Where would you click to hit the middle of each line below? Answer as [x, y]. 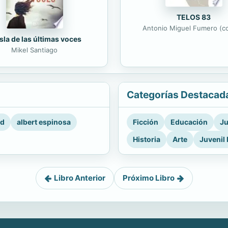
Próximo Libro [148, 178]
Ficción [146, 122]
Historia [147, 139]
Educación [189, 122]
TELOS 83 [194, 17]
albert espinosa [44, 122]
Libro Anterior [79, 178]
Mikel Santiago [34, 50]
